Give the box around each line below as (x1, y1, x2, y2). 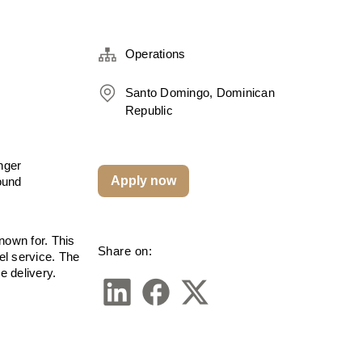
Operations (124, 47, 186, 61)
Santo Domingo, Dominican (124, 86, 275, 99)
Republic (124, 103, 173, 117)
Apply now (110, 174, 176, 187)
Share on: (97, 244, 153, 258)
